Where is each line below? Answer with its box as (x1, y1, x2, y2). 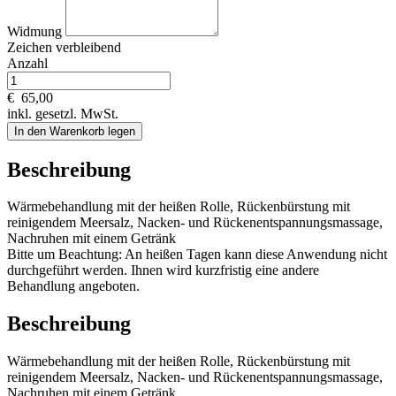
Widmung (7, 23, 65, 39)
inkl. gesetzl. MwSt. (7, 105, 118, 121)
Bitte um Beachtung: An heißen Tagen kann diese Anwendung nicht (7, 247, 387, 263)
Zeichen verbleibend (7, 39, 121, 55)
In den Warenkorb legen (14, 124, 135, 138)
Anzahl (7, 55, 48, 71)
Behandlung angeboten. (7, 278, 140, 294)
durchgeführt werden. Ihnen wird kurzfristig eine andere (7, 263, 319, 278)
